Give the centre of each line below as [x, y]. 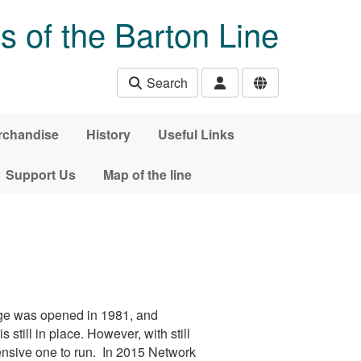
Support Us [41, 174]
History [108, 134]
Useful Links [196, 134]
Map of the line [147, 174]
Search [166, 83]
